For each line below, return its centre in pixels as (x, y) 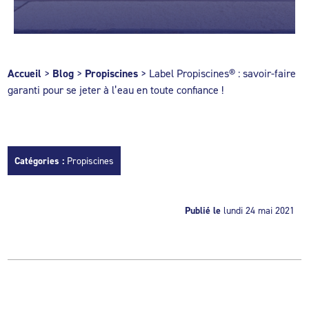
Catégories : (41, 161)
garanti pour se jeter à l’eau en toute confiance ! (116, 90)
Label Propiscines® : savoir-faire (223, 73)
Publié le (202, 210)
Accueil (25, 73)
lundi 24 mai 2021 (259, 210)
